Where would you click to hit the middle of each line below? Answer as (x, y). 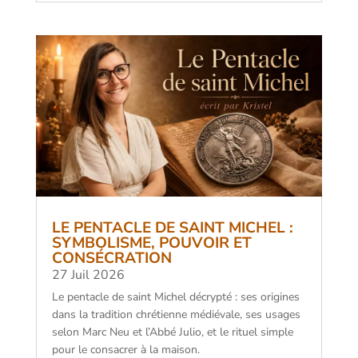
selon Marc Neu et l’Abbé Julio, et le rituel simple (172, 332)
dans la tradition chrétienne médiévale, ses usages (176, 315)
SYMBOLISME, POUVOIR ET (151, 243)
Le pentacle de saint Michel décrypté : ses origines (175, 297)
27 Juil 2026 (88, 275)
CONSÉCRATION (111, 259)
